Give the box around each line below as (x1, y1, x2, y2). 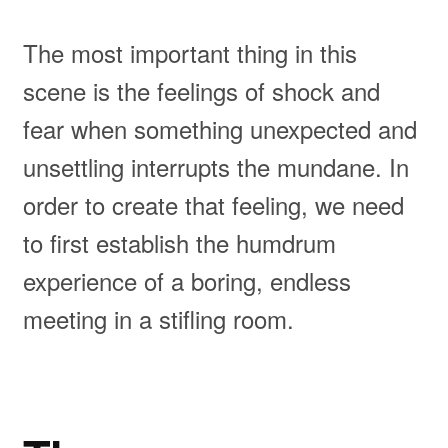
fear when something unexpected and (22, 111, 417, 147)
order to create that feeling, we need (22, 187, 404, 223)
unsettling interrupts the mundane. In (22, 149, 409, 185)
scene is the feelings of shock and (22, 73, 380, 109)
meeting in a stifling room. (22, 301, 294, 337)
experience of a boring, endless (22, 263, 351, 299)
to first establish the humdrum (22, 225, 336, 261)
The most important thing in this (22, 35, 357, 71)
